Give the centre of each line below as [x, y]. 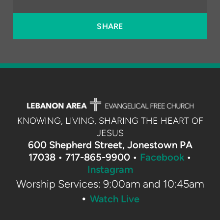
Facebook [162, 157]
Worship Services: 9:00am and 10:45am [110, 184]
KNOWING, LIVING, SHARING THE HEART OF [110, 121]
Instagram [110, 170]
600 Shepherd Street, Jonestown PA [110, 145]
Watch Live [114, 199]
